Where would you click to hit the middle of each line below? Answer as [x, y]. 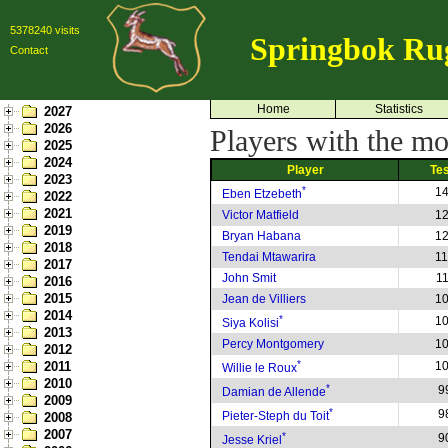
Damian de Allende [274, 392]
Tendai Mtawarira [269, 257]
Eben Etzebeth [262, 194]
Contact [29, 50]
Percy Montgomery [273, 344]
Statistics [398, 109]
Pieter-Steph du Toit [275, 416]
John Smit [249, 278]
